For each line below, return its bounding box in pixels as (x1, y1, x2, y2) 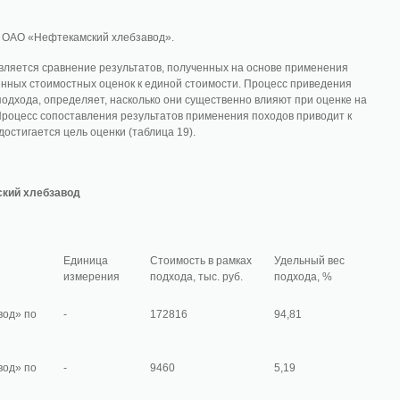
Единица (62, 254, 108, 267)
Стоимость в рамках (149, 254, 252, 267)
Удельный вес (273, 254, 345, 267)
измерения (62, 271, 120, 283)
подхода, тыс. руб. (149, 271, 243, 283)
